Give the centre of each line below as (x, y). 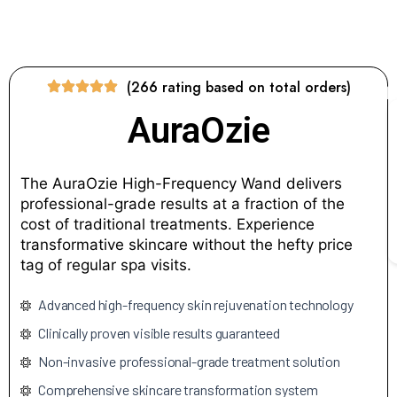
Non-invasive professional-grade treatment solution (189, 361)
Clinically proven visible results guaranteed (159, 332)
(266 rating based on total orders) (238, 87)
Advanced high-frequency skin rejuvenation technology (196, 304)
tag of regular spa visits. (106, 265)
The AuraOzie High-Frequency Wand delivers (181, 183)
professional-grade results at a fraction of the (183, 203)
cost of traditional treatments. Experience (167, 224)
